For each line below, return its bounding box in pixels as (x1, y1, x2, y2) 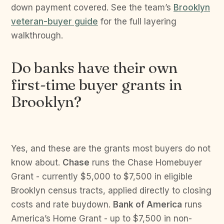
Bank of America (113, 199, 182, 209)
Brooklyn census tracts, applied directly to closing (11, 185, 211, 195)
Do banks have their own (11, 58, 178, 77)
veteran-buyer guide (11, 16, 98, 26)
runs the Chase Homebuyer (89, 157, 202, 167)
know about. (11, 157, 62, 167)
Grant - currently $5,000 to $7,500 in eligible (11, 171, 192, 181)
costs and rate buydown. (11, 199, 113, 209)
